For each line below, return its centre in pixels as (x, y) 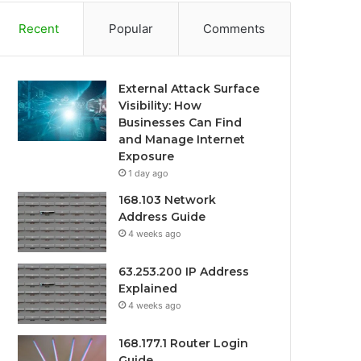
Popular (131, 29)
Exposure (147, 156)
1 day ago (149, 173)
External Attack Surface (189, 89)
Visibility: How (160, 106)
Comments (234, 29)
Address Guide (162, 217)
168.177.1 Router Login (184, 343)
